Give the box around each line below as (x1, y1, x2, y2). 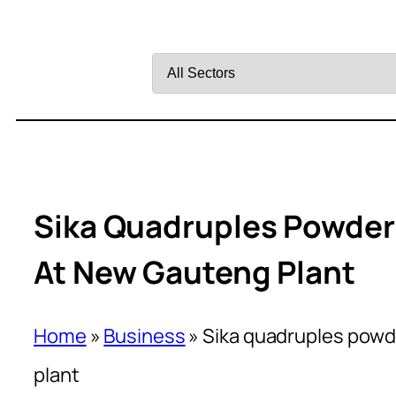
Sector (151, 97, 212, 124)
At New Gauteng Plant (34, 251, 355, 294)
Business (103, 322, 186, 349)
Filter (151, 19, 196, 46)
